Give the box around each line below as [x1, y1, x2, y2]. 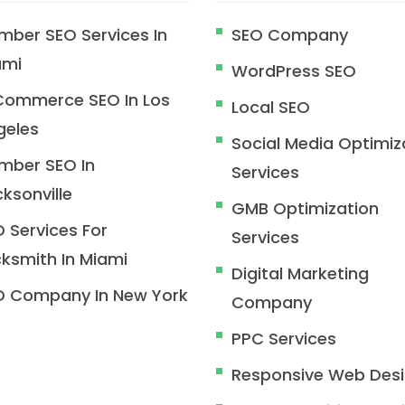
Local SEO [231, 96, 310, 118]
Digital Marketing [231, 262, 369, 285]
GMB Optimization [231, 197, 379, 220]
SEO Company [231, 24, 348, 46]
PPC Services [231, 327, 336, 350]
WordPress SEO [231, 60, 356, 82]
